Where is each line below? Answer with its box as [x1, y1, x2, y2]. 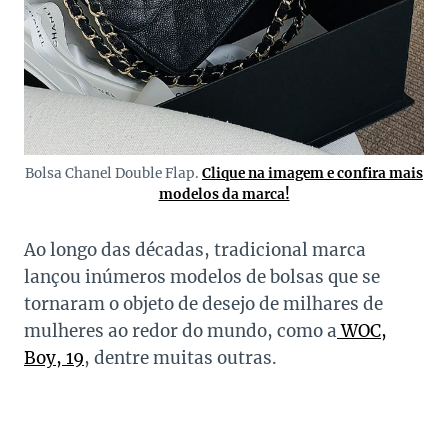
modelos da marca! [158, 186, 290, 204]
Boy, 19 [24, 347, 84, 370]
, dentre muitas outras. [84, 347, 277, 370]
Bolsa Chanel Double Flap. [25, 165, 202, 183]
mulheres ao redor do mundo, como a [24, 320, 337, 343]
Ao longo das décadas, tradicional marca [24, 239, 366, 262]
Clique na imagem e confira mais [202, 165, 423, 183]
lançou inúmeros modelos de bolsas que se [24, 266, 380, 289]
